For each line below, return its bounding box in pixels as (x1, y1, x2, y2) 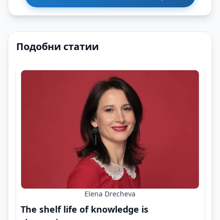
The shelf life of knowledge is (21, 203, 148, 216)
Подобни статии (16, 40, 99, 54)
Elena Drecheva (84, 189, 136, 199)
